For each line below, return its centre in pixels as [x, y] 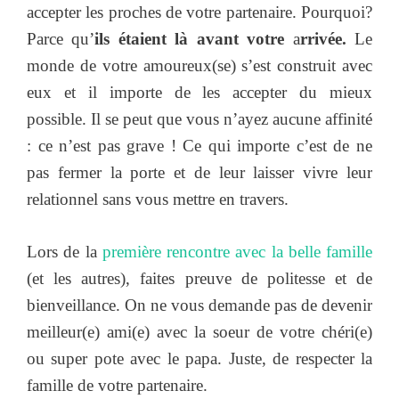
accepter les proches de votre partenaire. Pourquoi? [199, 12]
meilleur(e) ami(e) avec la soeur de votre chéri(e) [199, 331]
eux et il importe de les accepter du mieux [199, 93]
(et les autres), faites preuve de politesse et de [199, 278]
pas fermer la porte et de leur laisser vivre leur [199, 173]
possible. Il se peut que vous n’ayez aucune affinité [199, 119]
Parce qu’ [61, 39]
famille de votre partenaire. [117, 385]
